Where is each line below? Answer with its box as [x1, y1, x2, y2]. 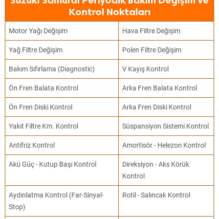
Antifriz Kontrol [9, 141, 55, 149]
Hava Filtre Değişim [122, 27, 181, 35]
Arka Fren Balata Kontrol [122, 84, 197, 92]
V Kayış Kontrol [122, 65, 169, 73]
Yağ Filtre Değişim [9, 46, 63, 54]
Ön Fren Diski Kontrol [9, 103, 73, 111]
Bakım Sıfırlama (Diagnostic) [9, 65, 95, 73]
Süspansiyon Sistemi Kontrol [122, 122, 209, 130]
